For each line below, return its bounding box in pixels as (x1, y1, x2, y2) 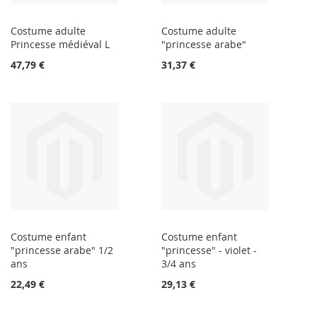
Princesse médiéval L (11, 38, 110, 52)
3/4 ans (161, 257, 197, 271)
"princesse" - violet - (161, 243, 258, 258)
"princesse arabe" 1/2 (11, 243, 113, 258)
